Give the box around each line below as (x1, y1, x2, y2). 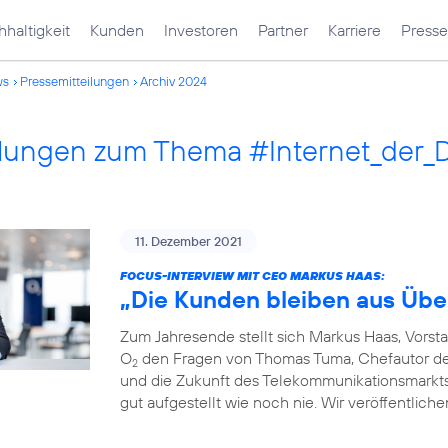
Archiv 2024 (140, 73, 207, 89)
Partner (258, 20, 308, 40)
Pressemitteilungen (20, 73, 129, 89)
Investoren (164, 20, 238, 40)
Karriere (328, 20, 381, 40)
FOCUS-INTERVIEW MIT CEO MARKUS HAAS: (120, 268, 385, 283)
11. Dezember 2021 (135, 233, 242, 249)
